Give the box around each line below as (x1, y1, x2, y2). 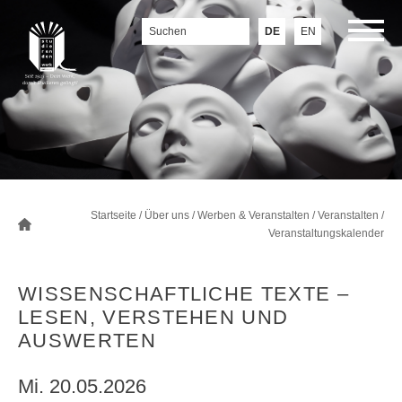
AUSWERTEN (18, 329, 156, 352)
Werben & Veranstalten (197, 209, 310, 222)
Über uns (144, 209, 189, 222)
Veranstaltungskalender (268, 227, 384, 240)
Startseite (91, 209, 136, 222)
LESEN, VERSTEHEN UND (18, 306, 289, 328)
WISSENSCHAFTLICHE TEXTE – (18, 283, 350, 305)
